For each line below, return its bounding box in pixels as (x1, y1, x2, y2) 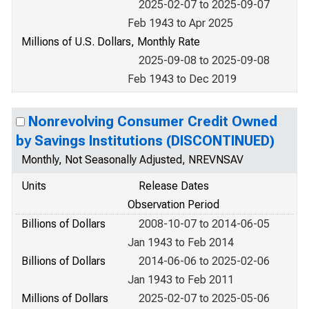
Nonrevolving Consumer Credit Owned (28, 113, 277, 130)
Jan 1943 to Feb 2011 (128, 273, 234, 286)
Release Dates (139, 179, 209, 192)
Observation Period (128, 198, 219, 211)
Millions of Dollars (21, 292, 108, 305)
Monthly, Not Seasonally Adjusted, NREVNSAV (21, 153, 243, 166)
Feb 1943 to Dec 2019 (128, 72, 237, 86)
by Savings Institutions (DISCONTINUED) (16, 132, 275, 149)
